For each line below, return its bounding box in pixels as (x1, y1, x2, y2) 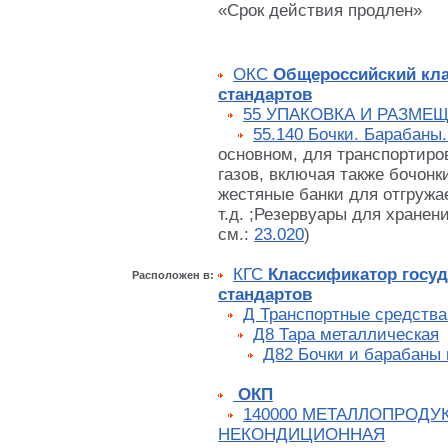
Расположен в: (132, 269, 214, 282)
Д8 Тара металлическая (253, 325, 439, 345)
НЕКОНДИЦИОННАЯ (218, 425, 385, 445)
